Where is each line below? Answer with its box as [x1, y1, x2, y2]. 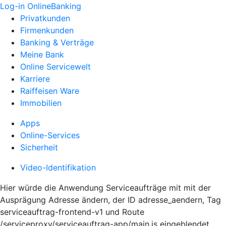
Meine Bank [20, 49, 64, 60]
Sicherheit [20, 142, 58, 152]
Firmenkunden [20, 25, 74, 35]
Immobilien [20, 98, 62, 108]
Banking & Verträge [20, 37, 94, 47]
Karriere [20, 74, 50, 84]
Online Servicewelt [20, 62, 91, 72]
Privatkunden [20, 13, 70, 23]
